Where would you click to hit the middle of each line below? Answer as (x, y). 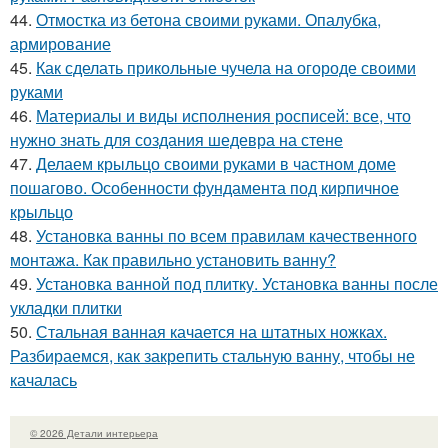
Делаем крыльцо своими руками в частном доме (216, 164)
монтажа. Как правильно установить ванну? (173, 260)
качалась (43, 380)
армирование (60, 44)
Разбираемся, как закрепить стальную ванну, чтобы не (212, 356)
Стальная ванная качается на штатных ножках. (211, 332)
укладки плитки (66, 308)
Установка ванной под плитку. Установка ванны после (237, 284)
